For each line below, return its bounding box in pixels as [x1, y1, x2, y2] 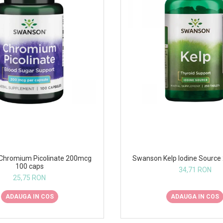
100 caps [15, 162, 44, 170]
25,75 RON [13, 173, 46, 182]
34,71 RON [178, 165, 212, 174]
